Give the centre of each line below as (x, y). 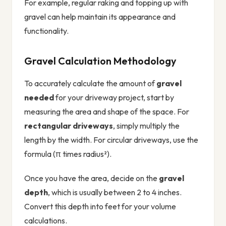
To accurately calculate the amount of (90, 83)
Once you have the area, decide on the (92, 178)
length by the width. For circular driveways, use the (111, 140)
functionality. (46, 31)
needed (39, 98)
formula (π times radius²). (68, 154)
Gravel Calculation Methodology (100, 61)
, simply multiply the (146, 126)
